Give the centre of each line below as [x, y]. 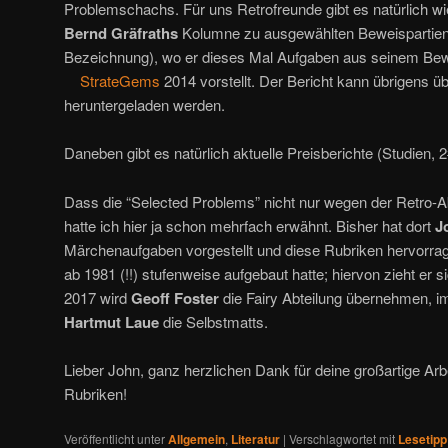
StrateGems [120, 80]
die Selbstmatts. [213, 321]
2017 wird [97, 297]
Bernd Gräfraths [121, 32]
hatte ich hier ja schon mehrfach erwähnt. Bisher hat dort [249, 225]
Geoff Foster [175, 297]
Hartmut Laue [111, 321]
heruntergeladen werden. [144, 104]
